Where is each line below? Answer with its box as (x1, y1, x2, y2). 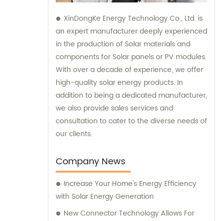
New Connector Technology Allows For (64, 208, 194, 220)
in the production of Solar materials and (56, 38, 190, 50)
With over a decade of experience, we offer (56, 64, 203, 76)
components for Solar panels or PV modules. (56, 51, 207, 63)
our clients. (56, 128, 92, 140)
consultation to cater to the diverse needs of (56, 115, 207, 127)
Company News (56, 154, 125, 169)
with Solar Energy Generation (56, 191, 154, 203)
